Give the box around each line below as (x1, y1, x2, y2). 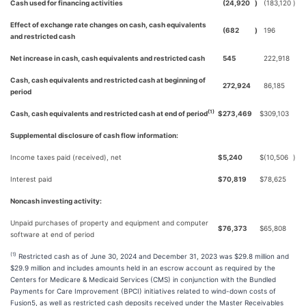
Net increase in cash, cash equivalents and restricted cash (10, 54, 205, 62)
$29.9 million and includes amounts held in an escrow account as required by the (10, 264, 275, 272)
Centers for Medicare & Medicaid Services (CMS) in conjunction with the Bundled (10, 275, 276, 283)
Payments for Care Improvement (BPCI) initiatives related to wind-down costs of (10, 287, 276, 295)
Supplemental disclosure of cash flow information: (10, 131, 178, 139)
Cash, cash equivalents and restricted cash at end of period (10, 109, 208, 117)
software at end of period (10, 230, 94, 238)
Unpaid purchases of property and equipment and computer (10, 219, 208, 227)
